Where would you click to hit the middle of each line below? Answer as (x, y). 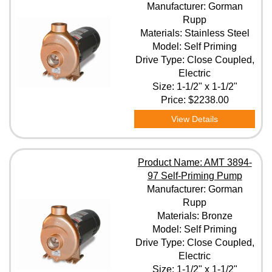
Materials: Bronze (195, 216)
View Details (195, 119)
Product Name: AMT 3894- (195, 162)
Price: (174, 100)
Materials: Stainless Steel (195, 33)
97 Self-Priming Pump (195, 176)
